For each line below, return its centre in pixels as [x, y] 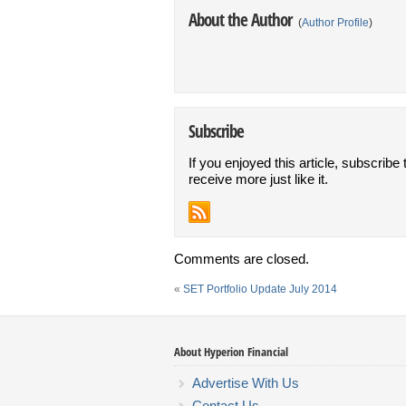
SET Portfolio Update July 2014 [260, 289]
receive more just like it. [258, 179]
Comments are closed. [242, 258]
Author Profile [335, 22]
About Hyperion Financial [231, 351]
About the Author [242, 19]
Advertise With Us [246, 382]
